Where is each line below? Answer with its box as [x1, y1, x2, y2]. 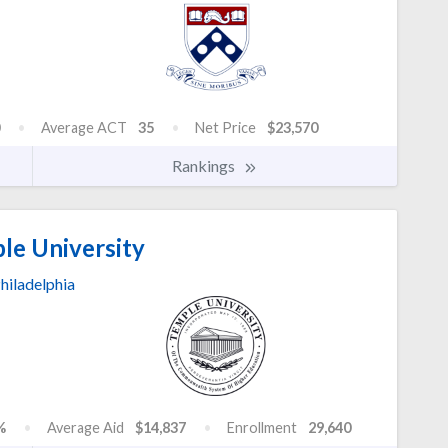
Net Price [195, 119, 256, 137]
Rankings [172, 156, 238, 176]
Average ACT [41, 119, 127, 137]
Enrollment [227, 419, 297, 437]
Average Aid [47, 419, 124, 437]
